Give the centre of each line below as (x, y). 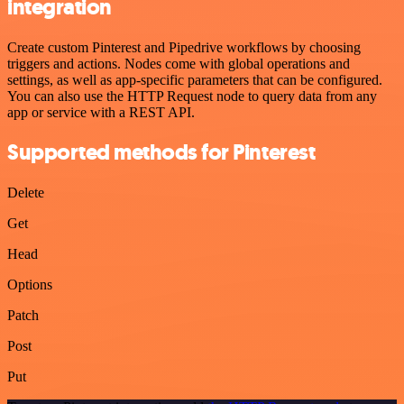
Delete (26, 193)
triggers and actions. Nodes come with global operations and (179, 63)
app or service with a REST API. (101, 112)
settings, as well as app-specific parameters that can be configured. (195, 79)
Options (30, 285)
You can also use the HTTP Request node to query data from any (192, 96)
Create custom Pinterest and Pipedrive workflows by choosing (184, 47)
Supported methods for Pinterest (161, 153)
